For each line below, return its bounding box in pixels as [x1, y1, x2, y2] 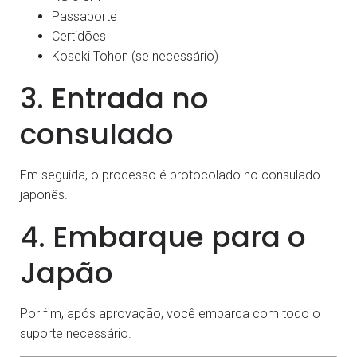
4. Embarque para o [20, 217, 306, 258]
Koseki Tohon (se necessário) [52, 49, 218, 65]
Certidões [52, 29, 106, 45]
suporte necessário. [20, 326, 131, 342]
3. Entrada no [20, 78, 209, 120]
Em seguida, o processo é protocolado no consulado [20, 167, 320, 183]
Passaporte [52, 9, 117, 25]
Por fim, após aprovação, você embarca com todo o [20, 306, 320, 322]
